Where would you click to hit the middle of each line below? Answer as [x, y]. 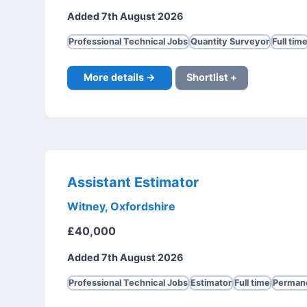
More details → [119, 77]
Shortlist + [211, 77]
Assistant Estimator [133, 182]
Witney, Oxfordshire [121, 206]
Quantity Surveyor [230, 41]
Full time [252, 282]
